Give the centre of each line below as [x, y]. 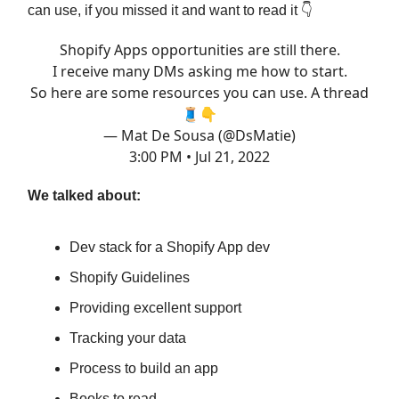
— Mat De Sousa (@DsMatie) [199, 135]
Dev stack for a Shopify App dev [170, 247]
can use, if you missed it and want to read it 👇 [170, 10]
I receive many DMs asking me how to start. [199, 71]
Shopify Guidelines [130, 277]
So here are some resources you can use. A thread [199, 92]
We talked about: [84, 195]
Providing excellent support [155, 307]
